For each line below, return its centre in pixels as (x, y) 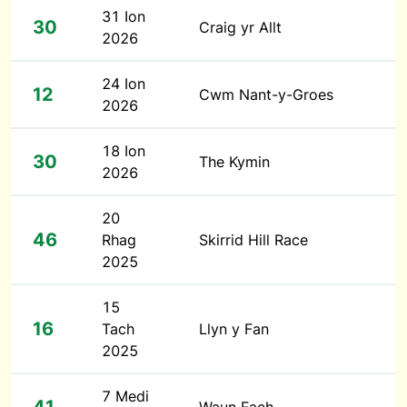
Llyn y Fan (234, 329)
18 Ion (124, 151)
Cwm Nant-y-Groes (266, 94)
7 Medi (125, 396)
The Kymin (234, 162)
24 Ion (124, 84)
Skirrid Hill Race (253, 240)
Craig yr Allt (240, 27)
